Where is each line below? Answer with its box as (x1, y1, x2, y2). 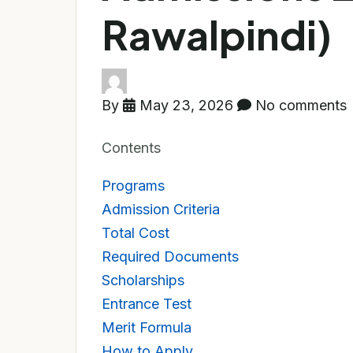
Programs (102, 177, 165, 194)
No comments (251, 97, 347, 113)
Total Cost (102, 225, 169, 241)
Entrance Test (102, 295, 191, 312)
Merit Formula (102, 319, 191, 336)
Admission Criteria (102, 201, 220, 217)
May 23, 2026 (136, 97, 237, 113)
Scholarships (102, 272, 184, 288)
